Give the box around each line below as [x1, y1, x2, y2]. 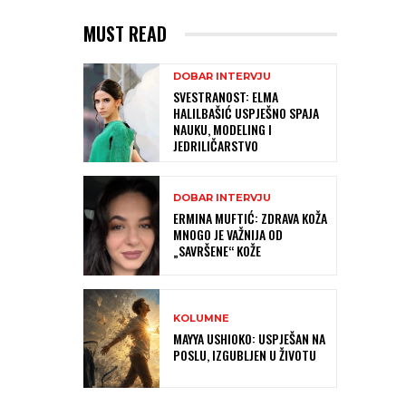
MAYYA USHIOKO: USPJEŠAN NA [173, 328, 325, 348]
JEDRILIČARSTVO [173, 136, 258, 156]
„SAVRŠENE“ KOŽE [173, 240, 261, 260]
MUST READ [83, 20, 167, 48]
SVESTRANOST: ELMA [173, 87, 278, 107]
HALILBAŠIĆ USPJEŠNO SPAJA [173, 103, 319, 123]
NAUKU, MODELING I [173, 120, 272, 140]
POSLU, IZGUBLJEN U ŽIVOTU [173, 344, 316, 364]
